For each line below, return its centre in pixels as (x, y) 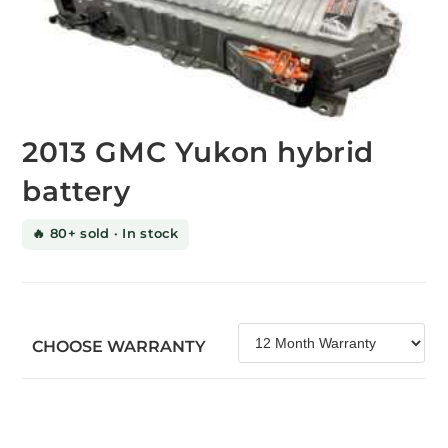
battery (76, 190)
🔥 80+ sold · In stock (105, 232)
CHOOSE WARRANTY (119, 346)
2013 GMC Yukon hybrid (198, 151)
